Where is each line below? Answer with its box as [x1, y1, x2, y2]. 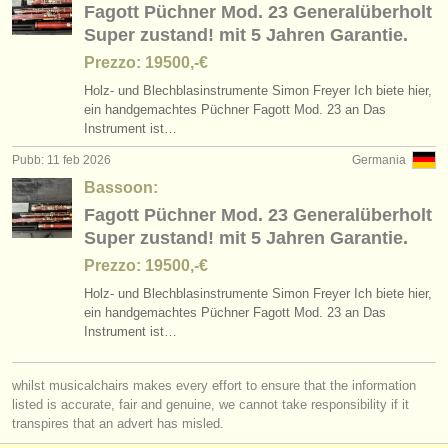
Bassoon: [84, 179, 158, 196]
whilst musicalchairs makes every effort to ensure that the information [12, 378, 416, 393]
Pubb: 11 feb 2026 [12, 153, 111, 167]
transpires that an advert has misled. [12, 416, 224, 431]
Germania [352, 153, 406, 167]
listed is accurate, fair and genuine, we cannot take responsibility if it [12, 397, 409, 412]
